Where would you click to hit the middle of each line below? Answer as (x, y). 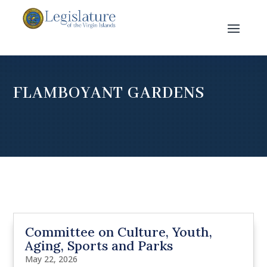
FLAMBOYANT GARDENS (109, 93)
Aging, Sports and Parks (99, 246)
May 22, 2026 (52, 259)
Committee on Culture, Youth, (119, 232)
